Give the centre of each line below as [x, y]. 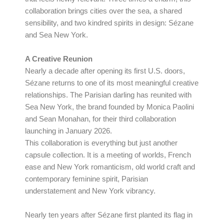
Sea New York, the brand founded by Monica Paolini [109, 107]
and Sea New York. [56, 35]
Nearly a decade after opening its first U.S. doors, [105, 71]
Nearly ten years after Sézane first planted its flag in [109, 215]
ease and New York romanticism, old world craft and [110, 167]
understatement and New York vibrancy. [90, 191]
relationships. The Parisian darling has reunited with [108, 95]
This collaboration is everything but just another [101, 143]
